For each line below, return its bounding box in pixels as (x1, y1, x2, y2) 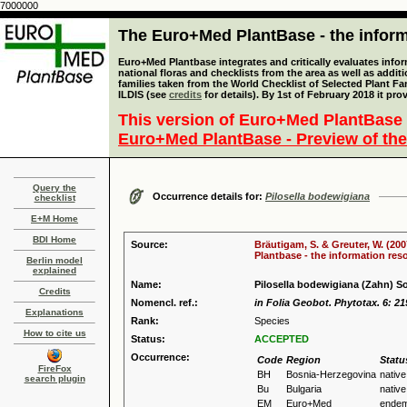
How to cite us (23, 328, 86, 338)
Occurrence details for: (153, 191, 265, 202)
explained (33, 265, 76, 275)
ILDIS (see (118, 89, 169, 100)
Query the (33, 183, 76, 193)
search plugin (24, 373, 85, 383)
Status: (131, 333, 165, 344)
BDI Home (33, 234, 76, 244)
